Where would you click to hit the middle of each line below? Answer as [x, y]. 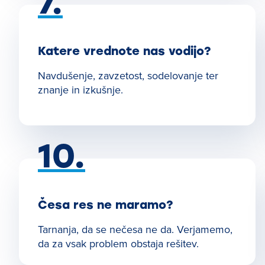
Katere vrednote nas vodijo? [125, 51]
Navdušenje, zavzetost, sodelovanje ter [128, 75]
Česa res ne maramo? [106, 205]
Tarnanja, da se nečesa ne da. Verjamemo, [135, 229]
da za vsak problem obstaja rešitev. [118, 243]
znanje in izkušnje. [80, 90]
